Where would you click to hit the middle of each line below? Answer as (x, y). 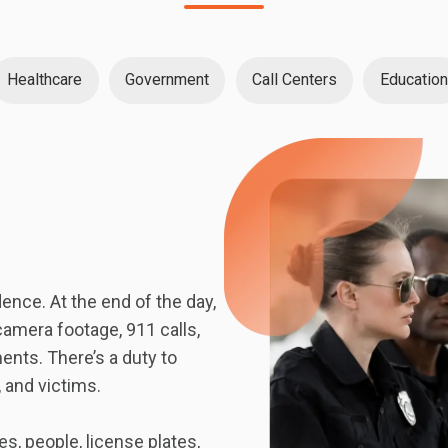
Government (167, 80)
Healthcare (45, 80)
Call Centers (294, 80)
